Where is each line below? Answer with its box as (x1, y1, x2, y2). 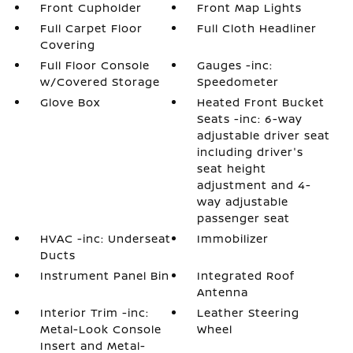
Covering (39, 37, 95, 52)
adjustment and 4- (197, 177, 312, 192)
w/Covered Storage (39, 74, 160, 89)
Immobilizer (197, 231, 269, 246)
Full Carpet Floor (39, 20, 143, 35)
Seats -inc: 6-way (197, 111, 303, 126)
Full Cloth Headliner (197, 20, 318, 35)
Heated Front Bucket (197, 95, 325, 110)
